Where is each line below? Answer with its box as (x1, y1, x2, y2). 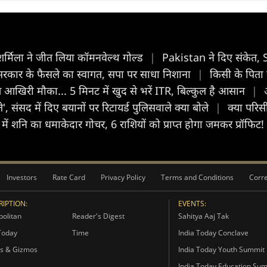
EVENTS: (178, 198, 206, 209)
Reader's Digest (72, 211, 125, 221)
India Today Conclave (178, 228, 249, 238)
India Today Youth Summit (178, 244, 265, 254)
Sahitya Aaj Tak (178, 211, 229, 221)
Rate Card (52, 172, 85, 182)
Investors (7, 172, 37, 182)
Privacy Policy (101, 172, 145, 182)
